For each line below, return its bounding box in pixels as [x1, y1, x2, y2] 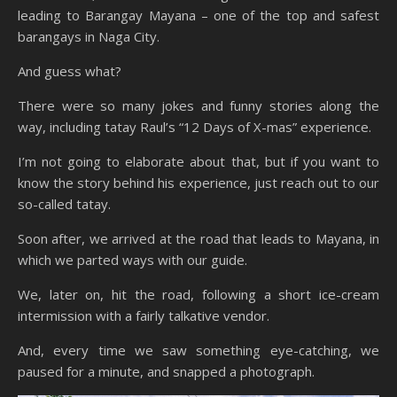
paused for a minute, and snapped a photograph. [18, 362, 315, 381]
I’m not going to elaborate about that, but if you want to [18, 152, 379, 171]
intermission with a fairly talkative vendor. [18, 307, 269, 325]
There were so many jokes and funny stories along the [18, 97, 379, 115]
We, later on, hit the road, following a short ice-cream [18, 285, 379, 304]
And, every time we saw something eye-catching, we [18, 341, 379, 360]
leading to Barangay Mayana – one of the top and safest [18, 6, 379, 25]
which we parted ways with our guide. [18, 251, 247, 269]
